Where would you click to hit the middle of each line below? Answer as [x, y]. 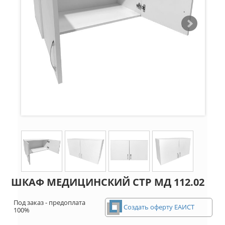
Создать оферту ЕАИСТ [159, 207]
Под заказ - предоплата [49, 202]
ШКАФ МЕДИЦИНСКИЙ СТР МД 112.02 [108, 182]
